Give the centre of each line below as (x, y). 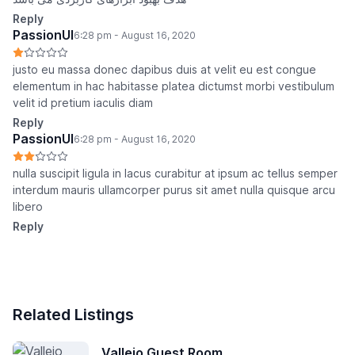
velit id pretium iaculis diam (83, 103)
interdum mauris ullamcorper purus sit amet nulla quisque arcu (174, 190)
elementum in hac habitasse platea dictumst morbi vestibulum (174, 86)
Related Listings (73, 315)
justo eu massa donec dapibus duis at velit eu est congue (164, 70)
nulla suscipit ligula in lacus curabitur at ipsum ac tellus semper (175, 174)
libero (28, 207)
